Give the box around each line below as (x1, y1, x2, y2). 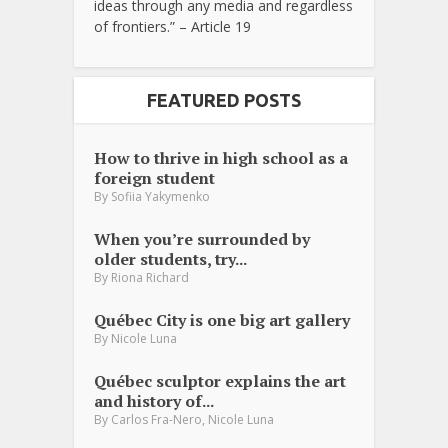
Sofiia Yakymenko (111, 188, 210, 206)
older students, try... (94, 248, 247, 271)
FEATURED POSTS (147, 90, 301, 111)
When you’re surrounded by (94, 228, 310, 251)
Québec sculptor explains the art (94, 370, 346, 393)
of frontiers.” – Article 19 (94, 17, 251, 37)
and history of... (94, 390, 214, 413)
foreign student (94, 167, 215, 190)
